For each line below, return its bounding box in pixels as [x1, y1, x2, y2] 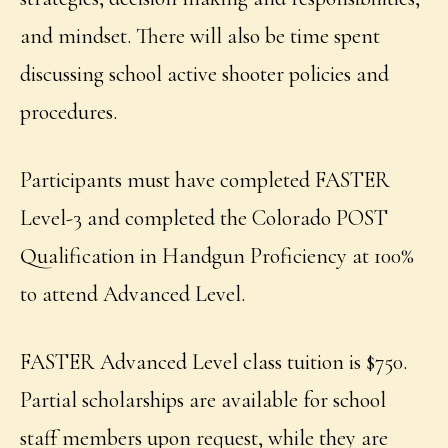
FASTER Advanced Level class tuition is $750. [20, 348, 408, 375]
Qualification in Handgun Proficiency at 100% [20, 242, 415, 269]
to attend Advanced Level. [20, 280, 246, 307]
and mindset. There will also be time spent [20, 22, 381, 49]
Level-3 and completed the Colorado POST [20, 204, 389, 231]
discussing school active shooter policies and [20, 60, 390, 87]
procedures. [20, 98, 118, 125]
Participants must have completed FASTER [20, 166, 391, 193]
